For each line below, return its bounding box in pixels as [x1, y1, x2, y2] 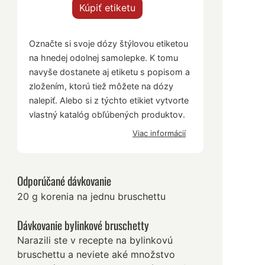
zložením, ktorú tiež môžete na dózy [29, 81, 174, 92]
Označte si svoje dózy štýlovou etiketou [29, 38, 189, 49]
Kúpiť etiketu [79, 2, 136, 14]
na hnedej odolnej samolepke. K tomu [29, 53, 179, 63]
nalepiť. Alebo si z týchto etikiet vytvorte [29, 95, 189, 106]
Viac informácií [132, 128, 186, 138]
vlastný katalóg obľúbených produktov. [29, 109, 186, 120]
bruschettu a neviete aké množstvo [17, 248, 176, 261]
